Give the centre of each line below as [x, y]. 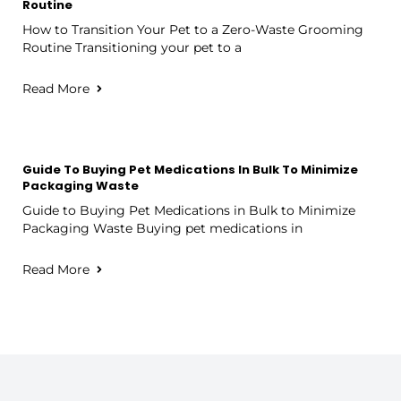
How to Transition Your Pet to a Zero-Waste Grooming [193, 29]
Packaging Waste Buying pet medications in [162, 228]
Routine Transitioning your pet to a [132, 47]
